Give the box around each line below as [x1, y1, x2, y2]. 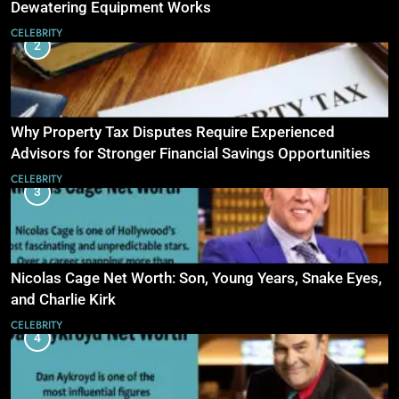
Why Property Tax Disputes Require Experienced [11, 124, 335, 142]
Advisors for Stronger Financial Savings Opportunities [11, 145, 370, 163]
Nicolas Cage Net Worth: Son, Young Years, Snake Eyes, [11, 269, 382, 287]
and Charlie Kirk [11, 290, 116, 308]
